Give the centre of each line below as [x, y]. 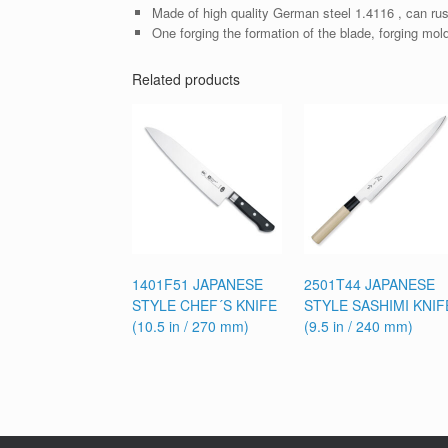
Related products [186, 79]
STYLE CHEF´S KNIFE [204, 305]
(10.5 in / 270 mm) [190, 326]
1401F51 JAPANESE [197, 284]
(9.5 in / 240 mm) [358, 326]
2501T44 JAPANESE [369, 284]
